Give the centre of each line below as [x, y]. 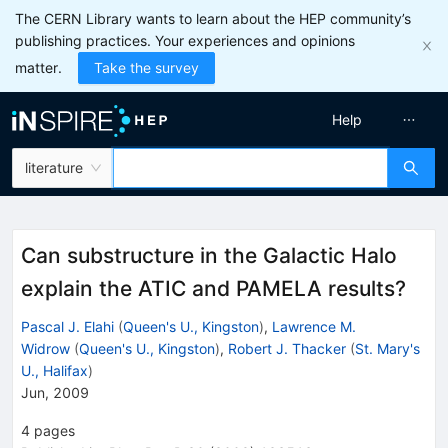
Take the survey [146, 67]
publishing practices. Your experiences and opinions [185, 40]
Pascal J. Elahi [67, 326]
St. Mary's [387, 348]
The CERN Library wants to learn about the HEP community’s [213, 18]
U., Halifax [54, 370]
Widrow [45, 348]
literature [54, 167]
